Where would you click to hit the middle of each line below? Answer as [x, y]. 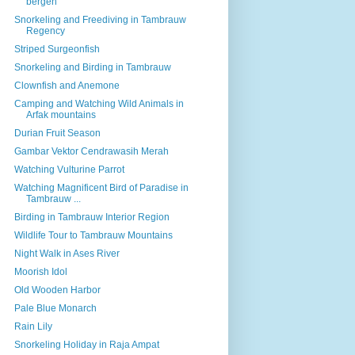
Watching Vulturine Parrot [69, 169]
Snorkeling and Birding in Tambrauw [92, 67]
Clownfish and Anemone [67, 85]
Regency [45, 31]
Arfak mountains [61, 115]
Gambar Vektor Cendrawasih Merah [91, 151]
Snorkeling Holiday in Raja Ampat [86, 344]
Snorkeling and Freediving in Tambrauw [100, 19]
